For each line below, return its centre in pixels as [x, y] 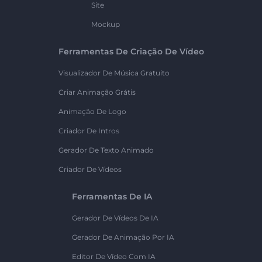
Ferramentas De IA [112, 197]
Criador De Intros [89, 131]
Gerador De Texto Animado [106, 150]
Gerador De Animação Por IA [123, 237]
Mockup [105, 25]
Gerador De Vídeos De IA [115, 218]
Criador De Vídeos [90, 170]
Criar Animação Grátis [97, 92]
